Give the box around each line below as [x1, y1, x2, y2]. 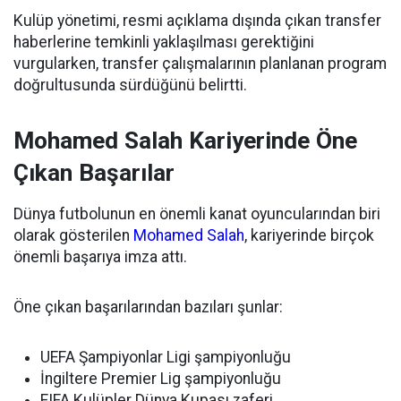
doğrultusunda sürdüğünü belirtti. [13, 76, 247, 94]
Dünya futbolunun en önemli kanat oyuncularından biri [13, 205, 380, 223]
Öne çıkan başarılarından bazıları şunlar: [13, 298, 283, 316]
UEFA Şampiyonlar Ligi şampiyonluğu [40, 348, 291, 366]
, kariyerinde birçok [244, 226, 374, 244]
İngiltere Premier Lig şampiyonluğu [40, 370, 281, 388]
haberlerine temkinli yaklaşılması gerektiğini [13, 33, 314, 51]
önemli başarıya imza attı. [13, 248, 187, 266]
